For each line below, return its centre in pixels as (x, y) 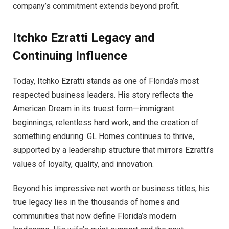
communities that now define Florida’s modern (95, 216)
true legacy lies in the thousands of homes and (96, 202)
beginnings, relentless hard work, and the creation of (106, 123)
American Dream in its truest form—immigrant (94, 109)
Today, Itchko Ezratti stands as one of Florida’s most (106, 81)
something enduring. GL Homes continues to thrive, (104, 136)
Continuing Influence (70, 56)
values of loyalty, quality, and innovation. (83, 164)
